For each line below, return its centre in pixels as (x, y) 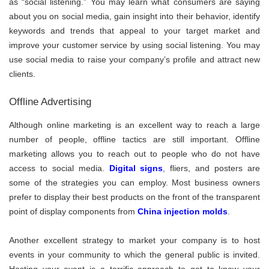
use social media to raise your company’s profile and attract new (134, 60)
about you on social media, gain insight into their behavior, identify (134, 17)
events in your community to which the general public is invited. (134, 254)
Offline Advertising (50, 102)
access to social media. (59, 168)
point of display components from (72, 211)
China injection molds (181, 211)
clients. (22, 74)
